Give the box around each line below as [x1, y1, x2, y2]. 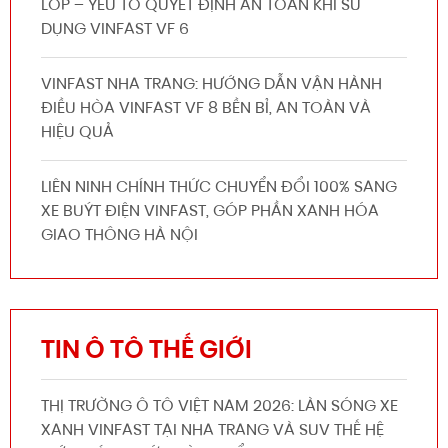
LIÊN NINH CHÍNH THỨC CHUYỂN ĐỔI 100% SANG [41, 180, 397, 197]
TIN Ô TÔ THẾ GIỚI [41, 339, 252, 366]
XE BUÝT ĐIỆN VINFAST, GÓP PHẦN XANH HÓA [41, 204, 379, 221]
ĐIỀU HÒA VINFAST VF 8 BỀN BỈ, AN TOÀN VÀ [41, 101, 371, 118]
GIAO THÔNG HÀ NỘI [41, 228, 198, 245]
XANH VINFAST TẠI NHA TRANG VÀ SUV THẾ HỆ [41, 423, 384, 440]
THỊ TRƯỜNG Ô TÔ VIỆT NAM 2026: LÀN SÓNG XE [41, 399, 398, 416]
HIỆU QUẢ [41, 125, 114, 142]
